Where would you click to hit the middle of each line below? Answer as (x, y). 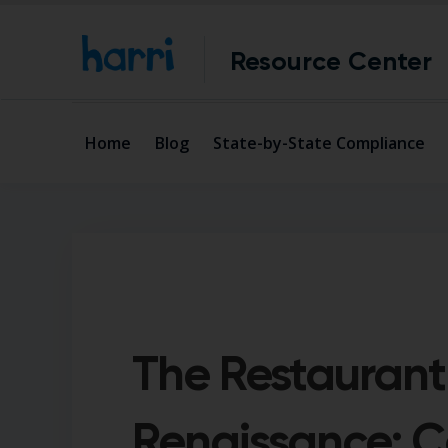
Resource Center (331, 61)
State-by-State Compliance (319, 143)
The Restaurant (288, 374)
